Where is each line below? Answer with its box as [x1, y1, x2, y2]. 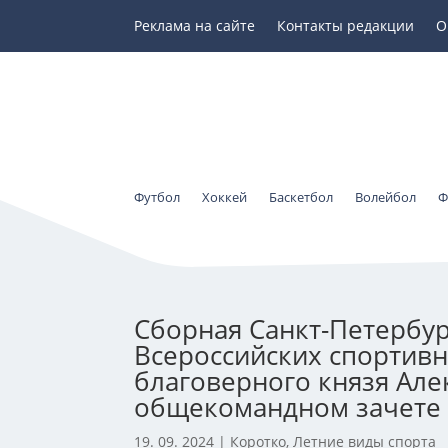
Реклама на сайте [134, 16, 256, 35]
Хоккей [202, 188, 248, 206]
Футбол [134, 188, 181, 206]
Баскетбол [269, 188, 334, 206]
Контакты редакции [277, 16, 415, 35]
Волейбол [355, 188, 417, 206]
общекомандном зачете [134, 388, 442, 425]
